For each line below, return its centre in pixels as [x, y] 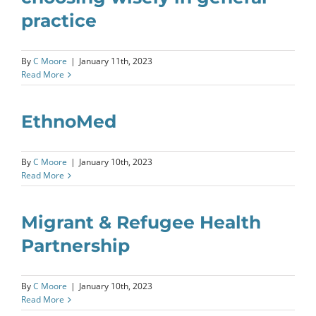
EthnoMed [69, 121]
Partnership [75, 245]
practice [59, 20]
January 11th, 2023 [116, 61]
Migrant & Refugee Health [141, 222]
